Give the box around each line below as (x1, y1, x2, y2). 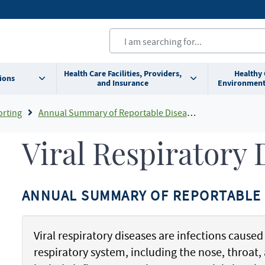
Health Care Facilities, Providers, (63, 68, 182, 79)
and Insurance (96, 77, 148, 89)
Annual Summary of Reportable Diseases (38, 106, 187, 118)
